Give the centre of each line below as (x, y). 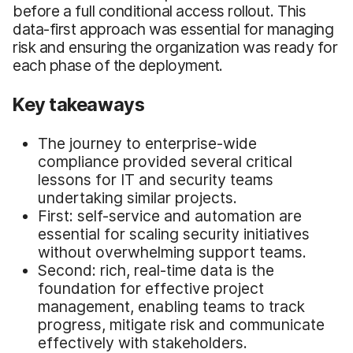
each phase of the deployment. (118, 65)
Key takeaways (79, 104)
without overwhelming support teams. (172, 252)
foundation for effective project (151, 288)
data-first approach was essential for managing (173, 29)
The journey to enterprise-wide (147, 143)
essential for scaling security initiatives (174, 234)
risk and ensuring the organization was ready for (175, 47)
